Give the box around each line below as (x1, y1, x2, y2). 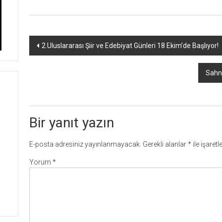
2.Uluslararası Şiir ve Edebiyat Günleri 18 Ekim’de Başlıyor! (42, 41, 219, 50)
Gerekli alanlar (143, 140, 188, 148)
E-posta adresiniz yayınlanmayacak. (29, 140, 141, 148)
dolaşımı (29, 53, 81, 70)
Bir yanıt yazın (29, 114, 114, 131)
